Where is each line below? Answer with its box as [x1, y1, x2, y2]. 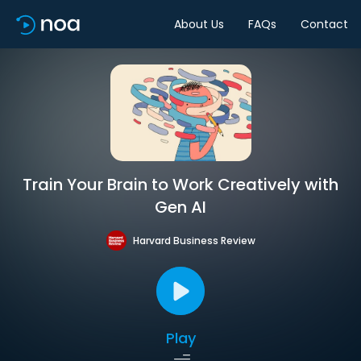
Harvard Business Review [132, 233, 255, 247]
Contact [301, 15, 348, 32]
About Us [174, 15, 224, 32]
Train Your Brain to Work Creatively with [23, 173, 338, 196]
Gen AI [155, 196, 206, 218]
